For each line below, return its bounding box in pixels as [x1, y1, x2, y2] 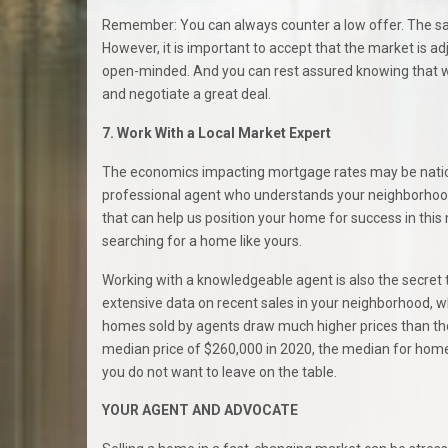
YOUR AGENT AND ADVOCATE [102, 402, 298, 419]
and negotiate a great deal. [102, 86, 271, 103]
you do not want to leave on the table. [102, 363, 337, 380]
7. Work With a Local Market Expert [102, 125, 331, 142]
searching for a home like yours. [102, 232, 302, 249]
